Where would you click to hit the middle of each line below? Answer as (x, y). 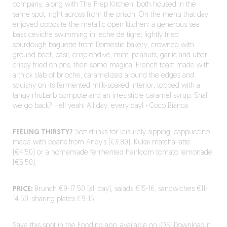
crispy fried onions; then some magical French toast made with (111, 66)
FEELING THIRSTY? (43, 133)
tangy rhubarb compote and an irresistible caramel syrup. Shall (110, 96)
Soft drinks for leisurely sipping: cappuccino (141, 133)
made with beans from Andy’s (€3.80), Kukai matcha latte (101, 143)
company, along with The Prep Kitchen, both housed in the (104, 5)
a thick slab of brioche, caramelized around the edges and (103, 76)
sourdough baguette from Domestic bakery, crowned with (103, 45)
